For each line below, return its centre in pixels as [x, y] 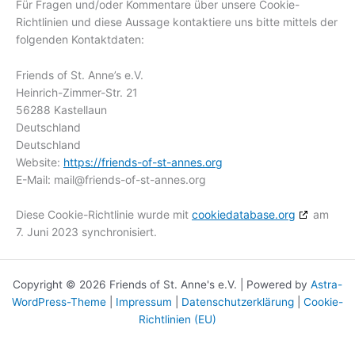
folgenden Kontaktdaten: [80, 40]
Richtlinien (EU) [177, 319]
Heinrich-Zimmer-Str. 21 [77, 92]
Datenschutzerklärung [238, 302]
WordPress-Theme [59, 302]
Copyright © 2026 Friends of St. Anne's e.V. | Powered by [162, 284]
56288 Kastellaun [61, 109]
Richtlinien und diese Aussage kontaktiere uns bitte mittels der [177, 22]
